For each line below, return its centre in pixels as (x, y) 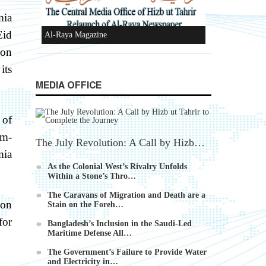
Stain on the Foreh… (85, 205)
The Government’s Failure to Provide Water (127, 252)
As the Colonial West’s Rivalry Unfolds (117, 167)
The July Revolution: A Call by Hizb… (120, 143)
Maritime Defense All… (90, 233)
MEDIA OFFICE (69, 86)
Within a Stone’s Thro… (92, 176)
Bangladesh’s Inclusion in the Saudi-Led (120, 224)
